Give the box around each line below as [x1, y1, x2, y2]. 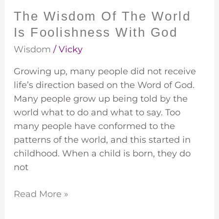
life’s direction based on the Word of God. [13, 79, 195, 90]
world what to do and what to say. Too [13, 107, 180, 118]
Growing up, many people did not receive [13, 66, 196, 77]
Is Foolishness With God [13, 24, 178, 40]
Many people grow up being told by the [13, 93, 188, 104]
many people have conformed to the [13, 120, 175, 131]
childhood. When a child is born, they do [13, 148, 191, 159]
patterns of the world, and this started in [13, 134, 191, 145]
